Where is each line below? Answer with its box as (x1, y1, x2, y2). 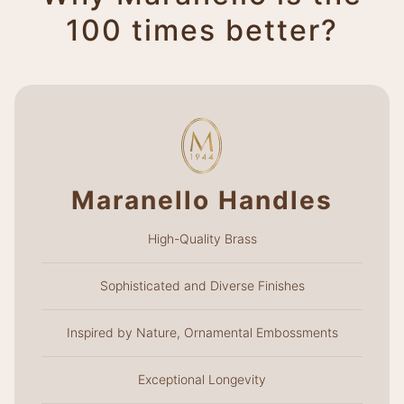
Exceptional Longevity (138, 371, 266, 387)
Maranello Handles (71, 184, 333, 216)
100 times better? (66, 12, 338, 48)
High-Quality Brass (147, 230, 257, 246)
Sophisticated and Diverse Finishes (99, 277, 305, 293)
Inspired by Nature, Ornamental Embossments (66, 324, 338, 340)
